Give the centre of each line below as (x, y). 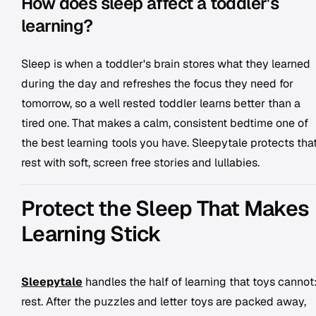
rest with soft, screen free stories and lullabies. (140, 163)
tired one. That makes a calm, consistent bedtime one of (165, 123)
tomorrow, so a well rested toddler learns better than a (161, 103)
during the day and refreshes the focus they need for (157, 84)
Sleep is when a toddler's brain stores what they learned (166, 64)
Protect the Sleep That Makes (165, 208)
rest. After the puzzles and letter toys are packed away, (164, 302)
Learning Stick (91, 234)
